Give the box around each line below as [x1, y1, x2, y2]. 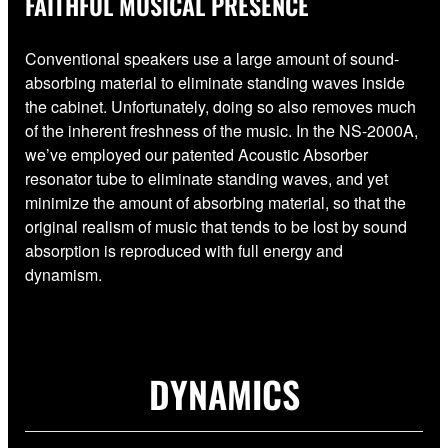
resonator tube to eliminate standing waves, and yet [25, 166, 388, 190]
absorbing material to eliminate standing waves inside [25, 70, 405, 94]
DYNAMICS [148, 366, 300, 420]
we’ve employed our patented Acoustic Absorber [25, 142, 368, 166]
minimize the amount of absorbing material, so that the [25, 190, 406, 214]
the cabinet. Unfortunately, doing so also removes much [25, 94, 416, 118]
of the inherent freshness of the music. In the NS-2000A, [25, 118, 418, 142]
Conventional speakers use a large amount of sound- [25, 46, 399, 70]
